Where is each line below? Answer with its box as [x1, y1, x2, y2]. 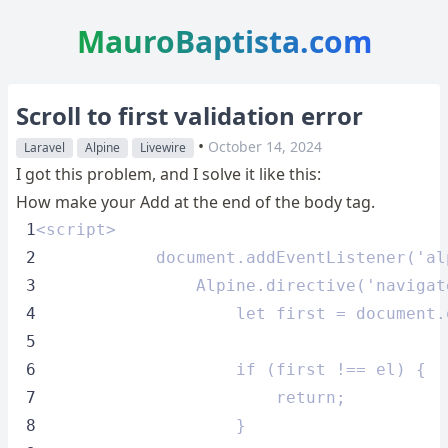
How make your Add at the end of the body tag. [16, 191, 375, 213]
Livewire [140, 139, 186, 156]
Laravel [24, 139, 65, 156]
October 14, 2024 [208, 137, 322, 156]
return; [36, 388, 346, 407]
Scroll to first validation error [16, 99, 363, 132]
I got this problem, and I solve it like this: [16, 163, 321, 185]
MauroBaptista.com [76, 21, 372, 62]
